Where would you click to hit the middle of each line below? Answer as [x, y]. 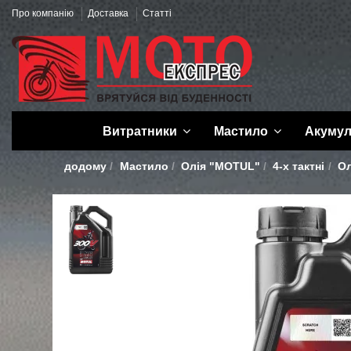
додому [86, 166]
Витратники [141, 131]
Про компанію [44, 13]
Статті [157, 13]
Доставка [109, 13]
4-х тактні [299, 166]
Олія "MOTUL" [220, 166]
